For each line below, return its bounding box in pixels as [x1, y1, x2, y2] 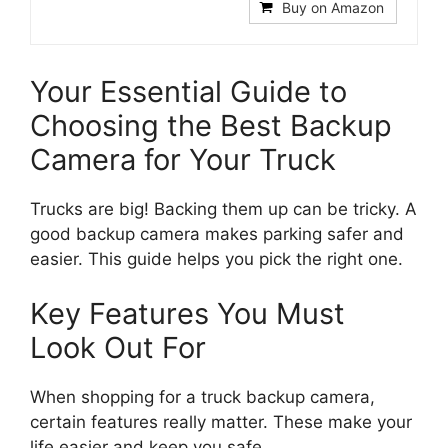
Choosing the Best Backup [30, 107, 392, 143]
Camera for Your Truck [30, 141, 336, 177]
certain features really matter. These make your [30, 412, 412, 432]
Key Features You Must [30, 296, 345, 331]
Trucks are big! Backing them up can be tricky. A [30, 198, 417, 219]
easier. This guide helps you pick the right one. [30, 248, 403, 269]
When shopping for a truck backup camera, [30, 387, 375, 407]
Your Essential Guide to [30, 73, 347, 109]
